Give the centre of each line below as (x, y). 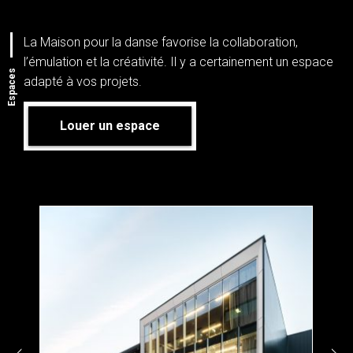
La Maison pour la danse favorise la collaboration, (161, 42)
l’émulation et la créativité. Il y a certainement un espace (178, 61)
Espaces (12, 87)
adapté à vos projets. (83, 81)
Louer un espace (110, 125)
